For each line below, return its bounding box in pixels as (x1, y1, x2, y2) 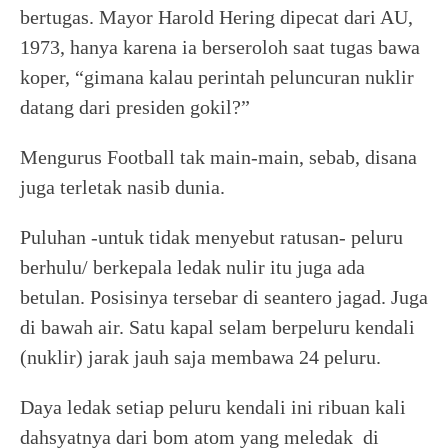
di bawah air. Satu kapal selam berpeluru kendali (20, 316, 415, 338)
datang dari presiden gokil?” (20, 96, 250, 118)
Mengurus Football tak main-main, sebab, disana (20, 146, 417, 168)
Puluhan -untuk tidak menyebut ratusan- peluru (20, 226, 403, 248)
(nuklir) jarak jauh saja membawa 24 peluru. (20, 346, 381, 368)
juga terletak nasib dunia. (20, 176, 225, 198)
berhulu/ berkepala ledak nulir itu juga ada (20, 256, 365, 278)
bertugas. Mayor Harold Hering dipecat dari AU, (20, 6, 413, 28)
